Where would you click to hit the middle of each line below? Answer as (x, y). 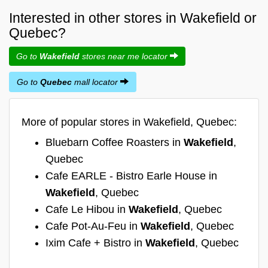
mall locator (96, 82)
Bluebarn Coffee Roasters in (115, 142)
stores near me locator (125, 56)
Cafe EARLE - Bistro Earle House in (131, 176)
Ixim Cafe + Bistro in (95, 243)
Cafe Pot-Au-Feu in (93, 226)
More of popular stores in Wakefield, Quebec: (129, 122)
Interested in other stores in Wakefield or (133, 18)
